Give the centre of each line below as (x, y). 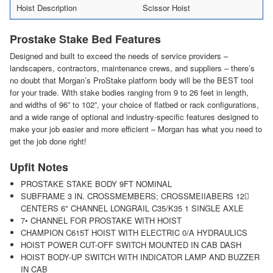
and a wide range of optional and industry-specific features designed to (134, 116)
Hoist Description (47, 7)
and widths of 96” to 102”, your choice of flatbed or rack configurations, (134, 104)
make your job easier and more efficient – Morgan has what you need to (136, 129)
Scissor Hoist (166, 7)
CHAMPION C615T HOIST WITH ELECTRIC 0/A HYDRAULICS (134, 232)
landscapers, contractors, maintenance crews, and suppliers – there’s (132, 68)
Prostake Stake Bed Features (85, 39)
